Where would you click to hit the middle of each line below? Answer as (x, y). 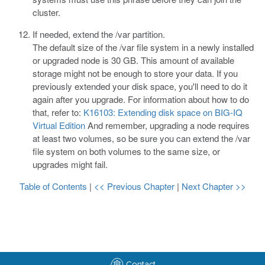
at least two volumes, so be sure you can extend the (134, 138)
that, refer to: (58, 112)
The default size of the (76, 47)
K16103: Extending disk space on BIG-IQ (163, 112)
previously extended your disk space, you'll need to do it (140, 86)
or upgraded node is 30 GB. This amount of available (133, 60)
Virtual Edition (59, 125)
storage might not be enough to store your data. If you (135, 73)
